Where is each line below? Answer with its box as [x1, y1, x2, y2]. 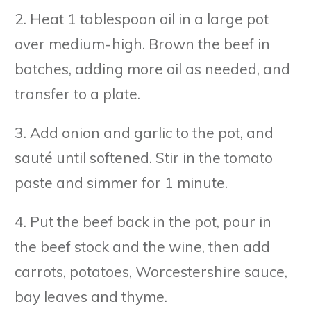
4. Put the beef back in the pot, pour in [15, 212, 271, 230]
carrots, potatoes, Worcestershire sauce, [15, 262, 287, 280]
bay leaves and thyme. [15, 287, 167, 305]
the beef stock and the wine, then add [15, 237, 270, 255]
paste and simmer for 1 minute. [15, 173, 228, 192]
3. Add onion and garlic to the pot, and [15, 123, 274, 142]
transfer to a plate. [15, 84, 140, 103]
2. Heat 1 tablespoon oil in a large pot [15, 9, 269, 28]
